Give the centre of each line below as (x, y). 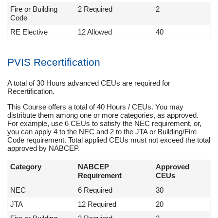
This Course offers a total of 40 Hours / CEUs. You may (95, 107)
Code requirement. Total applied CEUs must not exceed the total (109, 140)
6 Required (95, 190)
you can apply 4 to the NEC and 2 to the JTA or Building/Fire (102, 131)
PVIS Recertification (54, 62)
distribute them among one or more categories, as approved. (103, 115)
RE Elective (29, 32)
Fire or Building (34, 9)
